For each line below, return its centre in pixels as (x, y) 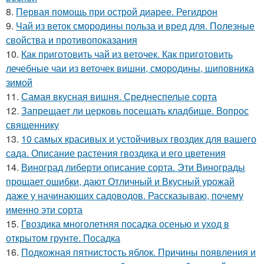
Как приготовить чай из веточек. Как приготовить (127, 54)
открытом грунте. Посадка (63, 238)
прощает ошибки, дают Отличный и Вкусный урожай (120, 181)
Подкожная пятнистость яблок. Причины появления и (138, 252)
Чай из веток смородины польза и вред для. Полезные (135, 26)
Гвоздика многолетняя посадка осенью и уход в (125, 224)
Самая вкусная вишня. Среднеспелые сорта (119, 96)
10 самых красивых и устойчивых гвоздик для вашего (139, 139)
